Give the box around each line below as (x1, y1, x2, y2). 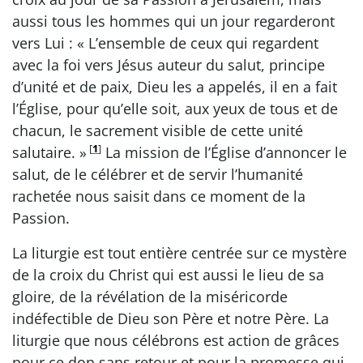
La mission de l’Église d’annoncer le (101, 142, 347, 162)
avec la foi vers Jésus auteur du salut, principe (12, 54, 325, 75)
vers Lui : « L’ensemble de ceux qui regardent (12, 32, 318, 53)
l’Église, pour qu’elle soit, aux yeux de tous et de (12, 98, 338, 118)
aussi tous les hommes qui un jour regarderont (12, 11, 335, 31)
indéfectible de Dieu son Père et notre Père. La (12, 308, 329, 328)
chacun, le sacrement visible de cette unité (12, 120, 303, 140)
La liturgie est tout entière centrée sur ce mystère (12, 242, 347, 263)
